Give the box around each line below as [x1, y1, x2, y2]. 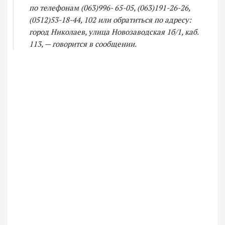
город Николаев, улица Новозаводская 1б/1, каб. [29, 27, 198, 37]
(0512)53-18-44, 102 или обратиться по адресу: [29, 15, 191, 25]
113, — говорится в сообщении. [29, 39, 137, 49]
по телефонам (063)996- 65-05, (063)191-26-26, [29, 3, 190, 13]
